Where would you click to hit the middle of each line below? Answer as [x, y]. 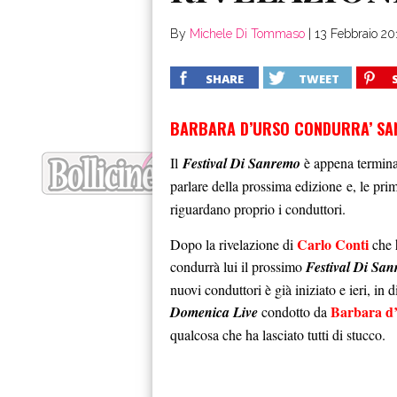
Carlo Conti [333, 244]
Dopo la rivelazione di [234, 244]
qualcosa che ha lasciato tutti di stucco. [278, 335]
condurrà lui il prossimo [238, 266]
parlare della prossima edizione [256, 186]
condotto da [294, 311]
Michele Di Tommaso [247, 34]
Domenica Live [214, 312]
